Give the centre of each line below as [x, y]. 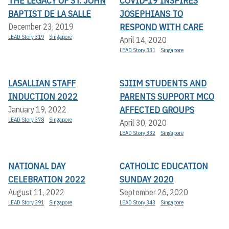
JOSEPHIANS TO [151, 14]
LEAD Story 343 [138, 203]
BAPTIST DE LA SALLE [50, 14]
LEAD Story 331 [138, 50]
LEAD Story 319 [26, 37]
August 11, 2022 [36, 192]
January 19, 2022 [37, 110]
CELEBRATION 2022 [47, 179]
